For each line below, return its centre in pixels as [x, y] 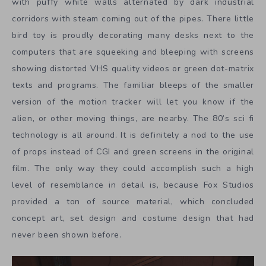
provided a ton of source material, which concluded [133, 202]
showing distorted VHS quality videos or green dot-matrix [133, 69]
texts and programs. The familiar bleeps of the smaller [133, 85]
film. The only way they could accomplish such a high [133, 169]
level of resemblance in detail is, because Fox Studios [133, 185]
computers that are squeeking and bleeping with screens [133, 52]
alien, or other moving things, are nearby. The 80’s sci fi [133, 119]
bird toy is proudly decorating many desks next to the [133, 36]
